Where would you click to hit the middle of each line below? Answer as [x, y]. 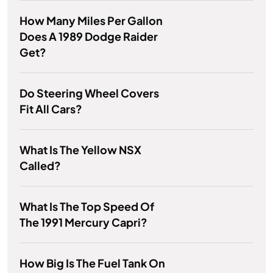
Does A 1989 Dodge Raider [89, 37]
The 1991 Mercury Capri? [83, 222]
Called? [40, 166]
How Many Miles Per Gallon [91, 21]
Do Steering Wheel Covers [89, 93]
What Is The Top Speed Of [87, 207]
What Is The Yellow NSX [80, 150]
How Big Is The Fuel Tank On [92, 263]
